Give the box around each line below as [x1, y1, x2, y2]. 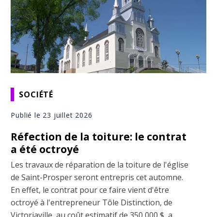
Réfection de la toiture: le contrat [11, 130, 187, 144]
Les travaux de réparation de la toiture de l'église [11, 159, 189, 170]
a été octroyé [11, 142, 79, 156]
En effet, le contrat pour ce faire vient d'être [11, 185, 170, 196]
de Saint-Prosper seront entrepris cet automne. [11, 172, 184, 183]
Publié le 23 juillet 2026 [11, 110, 93, 120]
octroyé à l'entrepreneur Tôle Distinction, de [11, 197, 173, 208]
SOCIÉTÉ [19, 89, 54, 100]
